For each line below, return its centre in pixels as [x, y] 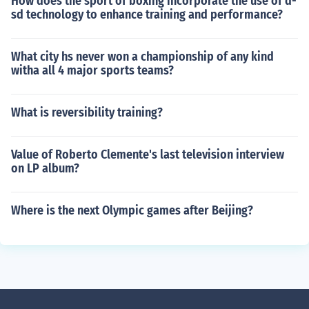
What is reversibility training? [87, 112]
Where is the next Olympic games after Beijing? [132, 210]
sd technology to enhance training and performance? [147, 14]
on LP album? [45, 168]
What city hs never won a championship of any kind [142, 57]
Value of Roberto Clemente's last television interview [148, 154]
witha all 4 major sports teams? [92, 70]
